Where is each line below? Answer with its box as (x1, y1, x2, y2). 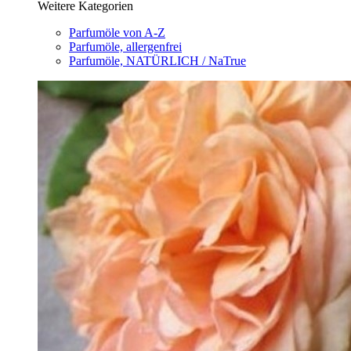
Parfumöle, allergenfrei (69, 40, 182, 53)
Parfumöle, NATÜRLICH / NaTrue (69, 54, 246, 67)
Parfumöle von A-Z (69, 26, 165, 39)
